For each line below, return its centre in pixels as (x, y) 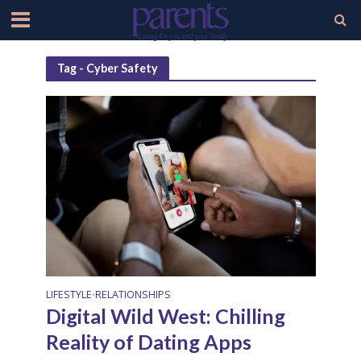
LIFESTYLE (68, 294)
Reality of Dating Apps (148, 341)
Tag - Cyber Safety (107, 68)
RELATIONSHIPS (133, 294)
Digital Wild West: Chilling (165, 315)
